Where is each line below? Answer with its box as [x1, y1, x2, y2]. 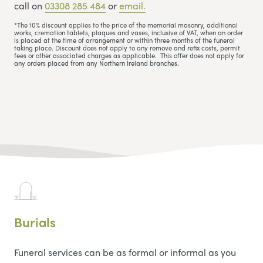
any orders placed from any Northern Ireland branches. [14, 58, 179, 68]
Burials [14, 213, 56, 232]
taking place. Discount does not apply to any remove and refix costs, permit [14, 42, 240, 52]
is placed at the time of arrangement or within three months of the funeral [14, 35, 235, 45]
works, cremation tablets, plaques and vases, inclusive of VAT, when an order [14, 27, 243, 37]
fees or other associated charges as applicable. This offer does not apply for [14, 50, 244, 60]
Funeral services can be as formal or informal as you [14, 245, 236, 259]
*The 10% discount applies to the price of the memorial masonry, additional [14, 19, 238, 29]
